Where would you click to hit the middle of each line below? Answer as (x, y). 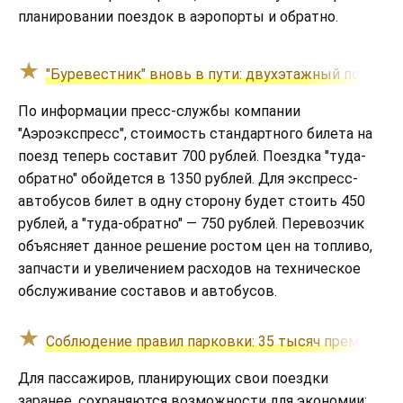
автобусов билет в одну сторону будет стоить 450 (192, 201)
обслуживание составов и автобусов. (148, 291)
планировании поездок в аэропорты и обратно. (178, 16)
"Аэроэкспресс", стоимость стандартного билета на (195, 133)
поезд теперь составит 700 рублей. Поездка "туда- (192, 156)
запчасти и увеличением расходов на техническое (189, 268)
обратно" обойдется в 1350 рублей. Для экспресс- (188, 178)
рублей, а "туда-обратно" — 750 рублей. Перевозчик (191, 223)
